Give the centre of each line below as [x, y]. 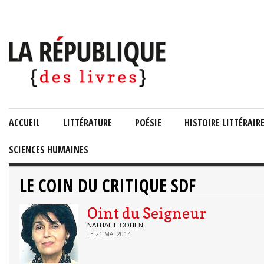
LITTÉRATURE [88, 123]
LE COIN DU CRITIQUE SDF [108, 185]
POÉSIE [148, 123]
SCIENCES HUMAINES [49, 150]
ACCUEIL [24, 123]
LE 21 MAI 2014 [109, 234]
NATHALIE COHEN [115, 225]
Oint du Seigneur [147, 213]
